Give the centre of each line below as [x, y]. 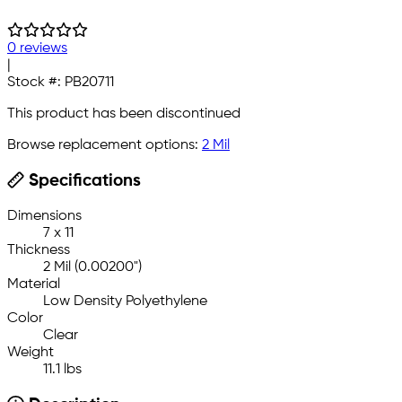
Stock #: [36, 83]
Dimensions [44, 216]
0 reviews [37, 49]
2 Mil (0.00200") [92, 267]
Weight [31, 352]
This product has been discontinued [124, 114]
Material [34, 284]
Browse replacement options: [105, 146]
